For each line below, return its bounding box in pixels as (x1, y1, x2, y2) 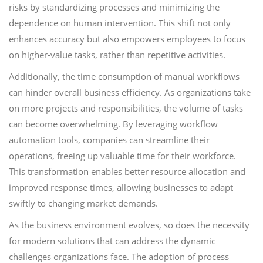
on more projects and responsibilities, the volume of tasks (9, 102, 243, 114)
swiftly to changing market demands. (9, 197, 158, 209)
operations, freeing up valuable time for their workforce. (9, 150, 236, 161)
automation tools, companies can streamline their (9, 134, 210, 146)
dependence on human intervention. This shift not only (9, 17, 231, 29)
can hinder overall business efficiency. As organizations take (9, 86, 251, 98)
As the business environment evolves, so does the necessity (9, 219, 249, 231)
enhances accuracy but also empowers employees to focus (9, 33, 245, 45)
